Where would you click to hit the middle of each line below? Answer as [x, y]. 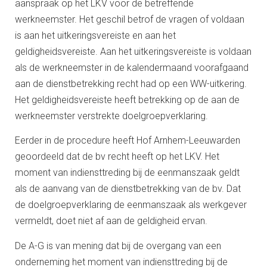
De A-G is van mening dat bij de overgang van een [118, 246]
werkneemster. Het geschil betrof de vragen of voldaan [130, 19]
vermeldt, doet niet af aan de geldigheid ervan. [111, 221]
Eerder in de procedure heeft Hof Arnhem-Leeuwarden [128, 141]
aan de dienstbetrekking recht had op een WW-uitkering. [131, 83]
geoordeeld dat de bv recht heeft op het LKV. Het [117, 157]
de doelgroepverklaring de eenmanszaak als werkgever [131, 205]
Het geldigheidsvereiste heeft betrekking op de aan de [127, 100]
